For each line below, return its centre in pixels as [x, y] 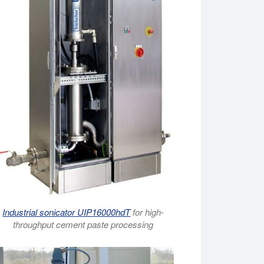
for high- [147, 212]
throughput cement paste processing [83, 225]
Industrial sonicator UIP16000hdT [67, 212]
